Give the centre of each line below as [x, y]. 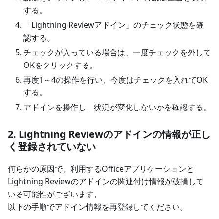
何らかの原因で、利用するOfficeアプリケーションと [101, 169]
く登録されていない [52, 147]
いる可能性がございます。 [55, 194]
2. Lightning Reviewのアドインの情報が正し [109, 134]
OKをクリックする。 [60, 65]
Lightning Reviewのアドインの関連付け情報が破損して [106, 182]
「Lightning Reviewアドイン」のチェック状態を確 [114, 25]
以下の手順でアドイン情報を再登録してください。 [98, 207]
